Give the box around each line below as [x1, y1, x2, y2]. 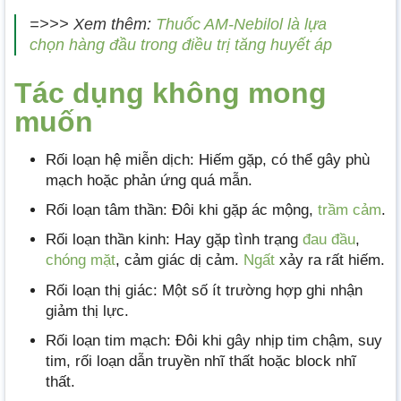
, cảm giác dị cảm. [115, 252, 243, 269]
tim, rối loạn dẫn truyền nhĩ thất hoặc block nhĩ [46, 352, 356, 370]
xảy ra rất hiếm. [275, 252, 385, 269]
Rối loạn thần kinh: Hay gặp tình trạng [46, 231, 303, 249]
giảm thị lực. [46, 302, 129, 320]
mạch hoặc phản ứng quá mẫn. [46, 171, 252, 189]
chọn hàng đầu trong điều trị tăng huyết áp [30, 36, 332, 55]
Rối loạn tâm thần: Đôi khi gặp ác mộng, [46, 201, 318, 219]
